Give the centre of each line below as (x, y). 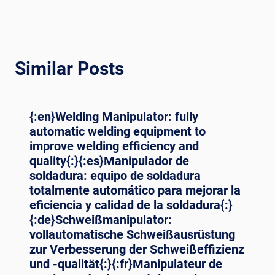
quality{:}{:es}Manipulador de (109, 161)
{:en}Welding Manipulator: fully (114, 116)
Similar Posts (69, 68)
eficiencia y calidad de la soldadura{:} (131, 205)
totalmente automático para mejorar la (135, 190)
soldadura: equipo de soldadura (115, 175)
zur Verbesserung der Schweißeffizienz (137, 249)
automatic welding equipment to (118, 131)
